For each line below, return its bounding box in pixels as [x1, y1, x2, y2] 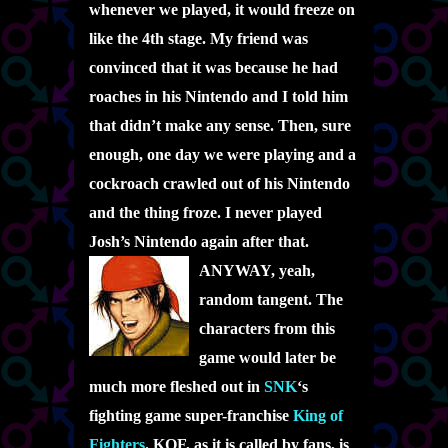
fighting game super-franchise [89, 407, 293, 424]
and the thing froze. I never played [89, 204, 322, 221]
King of [293, 407, 343, 424]
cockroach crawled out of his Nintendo [89, 175, 350, 192]
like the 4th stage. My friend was [89, 30, 308, 47]
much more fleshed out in [89, 378, 264, 395]
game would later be [199, 349, 336, 366]
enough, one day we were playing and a [89, 146, 356, 163]
